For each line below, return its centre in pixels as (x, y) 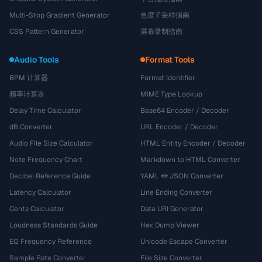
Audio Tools (37, 60)
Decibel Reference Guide (50, 176)
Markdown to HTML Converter (190, 160)
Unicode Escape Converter (184, 242)
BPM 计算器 (29, 78)
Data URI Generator (172, 209)
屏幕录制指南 (161, 32)
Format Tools (170, 60)
